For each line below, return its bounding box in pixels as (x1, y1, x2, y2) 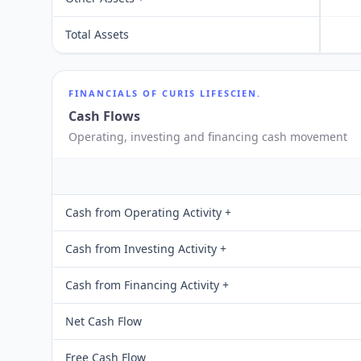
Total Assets (65, 27, 129, 42)
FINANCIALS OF (68, 87, 162, 99)
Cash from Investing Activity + (65, 241, 226, 256)
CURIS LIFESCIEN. (161, 87, 262, 99)
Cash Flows (68, 107, 140, 125)
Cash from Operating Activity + (65, 205, 231, 220)
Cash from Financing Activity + (65, 277, 229, 293)
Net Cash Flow (65, 313, 142, 329)
